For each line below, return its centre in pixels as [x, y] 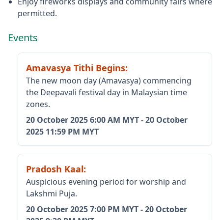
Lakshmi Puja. [52, 193]
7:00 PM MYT [114, 209]
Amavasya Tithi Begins [76, 68]
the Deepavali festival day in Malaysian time [107, 92]
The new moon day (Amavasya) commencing [109, 81]
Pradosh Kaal [55, 169]
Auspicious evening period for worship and [106, 182]
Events [23, 38]
